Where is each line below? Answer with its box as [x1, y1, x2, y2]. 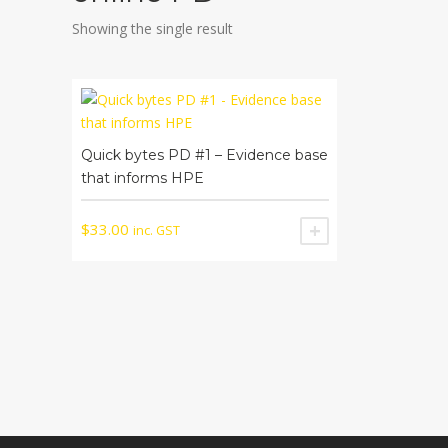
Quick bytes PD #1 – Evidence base [80, 145, 328, 164]
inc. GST [132, 220, 180, 239]
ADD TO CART [335, 224, 420, 239]
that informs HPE [80, 168, 204, 187]
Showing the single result [72, 19, 233, 38]
